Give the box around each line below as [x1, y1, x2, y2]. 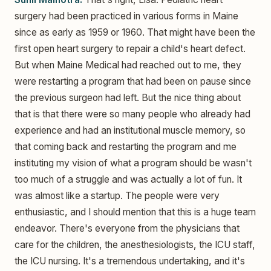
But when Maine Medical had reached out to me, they [15, 59, 241, 71]
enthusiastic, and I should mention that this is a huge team [15, 206, 256, 218]
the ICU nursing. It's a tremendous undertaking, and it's [15, 255, 245, 267]
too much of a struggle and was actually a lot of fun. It [15, 174, 242, 186]
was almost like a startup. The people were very [15, 190, 220, 202]
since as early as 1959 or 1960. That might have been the [15, 27, 255, 39]
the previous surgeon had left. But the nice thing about [15, 92, 241, 104]
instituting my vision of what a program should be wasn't [15, 157, 252, 169]
